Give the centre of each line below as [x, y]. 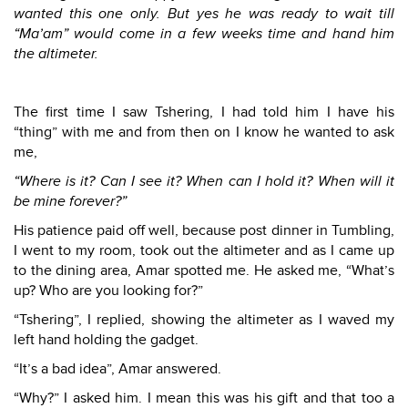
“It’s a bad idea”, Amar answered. [117, 369]
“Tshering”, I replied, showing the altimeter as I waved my [204, 320]
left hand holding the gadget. [106, 340]
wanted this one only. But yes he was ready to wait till [204, 14]
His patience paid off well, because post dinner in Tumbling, [204, 230]
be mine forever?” [70, 201]
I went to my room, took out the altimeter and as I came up [204, 250]
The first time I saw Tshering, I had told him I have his [204, 112]
